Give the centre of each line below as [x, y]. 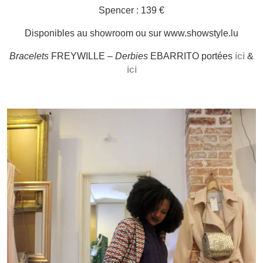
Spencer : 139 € [131, 10]
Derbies [131, 56]
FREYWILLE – [82, 56]
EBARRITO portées [191, 56]
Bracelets [29, 56]
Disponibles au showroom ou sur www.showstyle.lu [131, 33]
